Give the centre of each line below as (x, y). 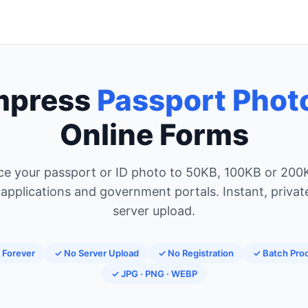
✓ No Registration (196, 253)
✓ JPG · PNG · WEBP (154, 274)
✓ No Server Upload (96, 253)
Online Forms (154, 134)
